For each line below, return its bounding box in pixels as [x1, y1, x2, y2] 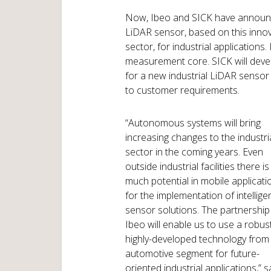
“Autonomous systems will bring [125, 116, 261, 129]
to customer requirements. [125, 83, 240, 97]
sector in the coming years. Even [125, 145, 263, 158]
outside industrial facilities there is [125, 160, 269, 173]
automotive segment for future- [125, 247, 260, 260]
